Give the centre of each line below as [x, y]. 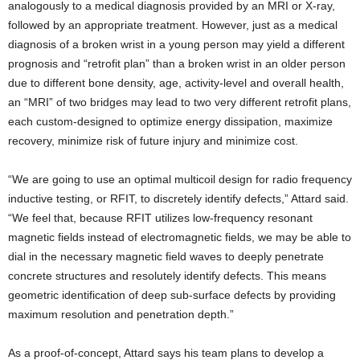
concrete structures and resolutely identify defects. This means [167, 276]
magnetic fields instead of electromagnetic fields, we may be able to [180, 237]
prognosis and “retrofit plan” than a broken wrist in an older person [177, 64]
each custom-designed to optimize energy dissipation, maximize [170, 122]
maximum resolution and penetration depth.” [121, 315]
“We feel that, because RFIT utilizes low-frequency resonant [160, 218]
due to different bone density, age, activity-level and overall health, [176, 83]
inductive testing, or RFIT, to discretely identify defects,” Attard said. [178, 199]
